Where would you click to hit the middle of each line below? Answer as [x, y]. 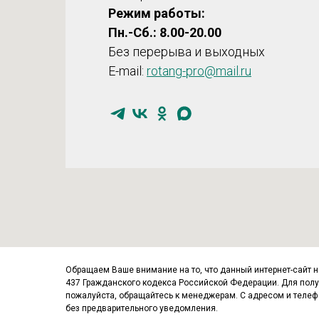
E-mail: [127, 70]
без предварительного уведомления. [142, 308]
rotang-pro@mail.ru [199, 70]
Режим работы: [157, 13]
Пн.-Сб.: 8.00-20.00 [165, 32]
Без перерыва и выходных [187, 51]
